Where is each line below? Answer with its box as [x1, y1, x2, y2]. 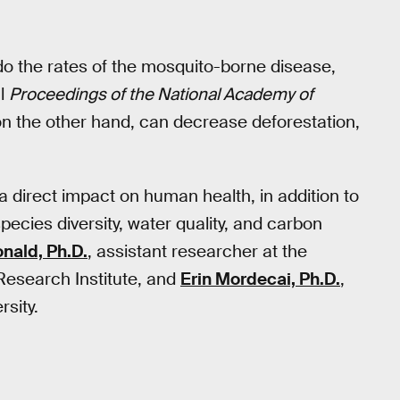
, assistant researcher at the [87, 240, 307, 263]
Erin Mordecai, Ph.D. [180, 268, 340, 291]
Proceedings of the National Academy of [9, 82, 313, 105]
